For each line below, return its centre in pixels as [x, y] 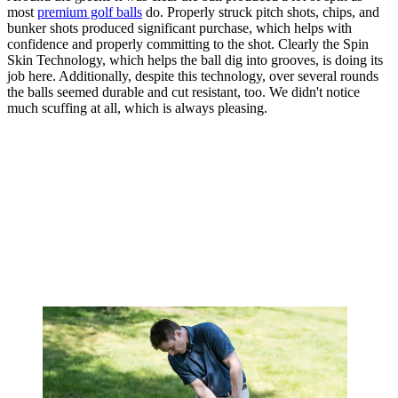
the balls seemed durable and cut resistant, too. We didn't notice [183, 92]
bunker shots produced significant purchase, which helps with [179, 28]
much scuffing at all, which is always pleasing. [137, 107]
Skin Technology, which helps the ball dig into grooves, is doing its [195, 60]
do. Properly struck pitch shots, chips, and [261, 12]
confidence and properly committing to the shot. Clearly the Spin [188, 44]
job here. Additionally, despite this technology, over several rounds [193, 76]
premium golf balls [90, 12]
